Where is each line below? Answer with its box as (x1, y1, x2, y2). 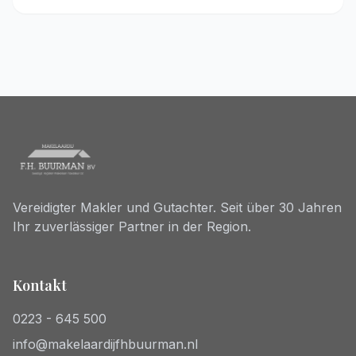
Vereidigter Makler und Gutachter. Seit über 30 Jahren (13, 199, 342, 215)
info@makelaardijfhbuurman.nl (13, 336, 198, 352)
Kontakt (13, 276, 67, 295)
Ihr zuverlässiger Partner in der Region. (13, 219, 251, 234)
